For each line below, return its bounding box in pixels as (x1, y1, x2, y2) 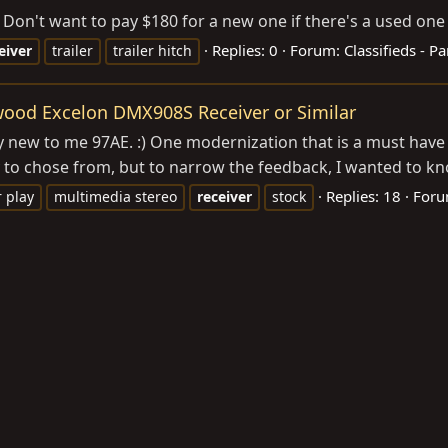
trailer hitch (113, 40, 192, 60)
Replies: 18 (326, 186, 401, 206)
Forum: (290, 39, 344, 60)
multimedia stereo (54, 187, 177, 206)
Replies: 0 (212, 39, 278, 60)
